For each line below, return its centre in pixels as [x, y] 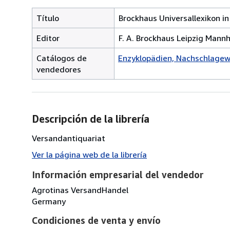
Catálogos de [62, 58]
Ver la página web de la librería [89, 154]
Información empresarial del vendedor [118, 174]
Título [48, 18]
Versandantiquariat [69, 138]
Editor [48, 38]
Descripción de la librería [91, 119]
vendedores [59, 69]
